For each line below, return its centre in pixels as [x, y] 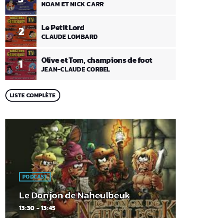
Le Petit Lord [63, 27]
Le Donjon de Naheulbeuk [75, 195]
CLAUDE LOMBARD [70, 37]
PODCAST [35, 177]
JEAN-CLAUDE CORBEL [76, 70]
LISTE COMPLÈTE [33, 95]
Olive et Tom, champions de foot [97, 60]
